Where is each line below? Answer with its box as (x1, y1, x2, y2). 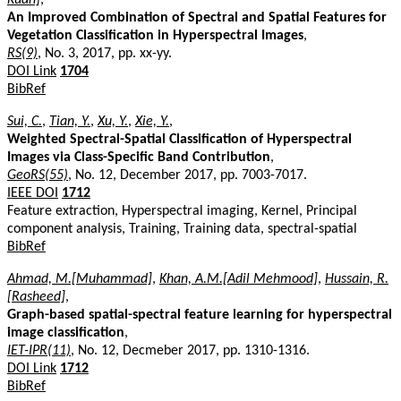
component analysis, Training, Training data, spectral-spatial (7, 221, 357, 236)
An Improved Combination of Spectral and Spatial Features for (7, 10, 387, 25)
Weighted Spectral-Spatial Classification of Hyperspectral (7, 132, 352, 147)
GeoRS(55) (7, 167, 68, 183)
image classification (7, 325, 124, 340)
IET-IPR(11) (7, 343, 71, 358)
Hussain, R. (325, 271, 388, 286)
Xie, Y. (135, 114, 169, 129)
